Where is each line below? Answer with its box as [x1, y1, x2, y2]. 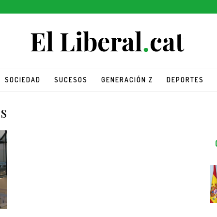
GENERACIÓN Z [101, 75, 153, 84]
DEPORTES [166, 75, 204, 84]
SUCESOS [54, 75, 88, 84]
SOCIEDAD [4, 75, 41, 84]
